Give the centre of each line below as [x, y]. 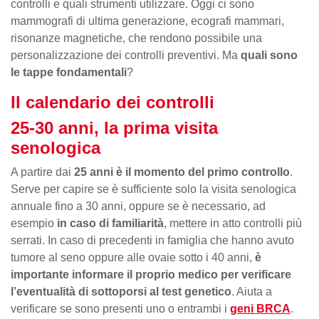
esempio [34, 223]
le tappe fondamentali [69, 72]
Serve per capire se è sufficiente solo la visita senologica [153, 189]
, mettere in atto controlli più [233, 223]
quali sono [269, 55]
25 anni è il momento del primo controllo [182, 172]
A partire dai [42, 172]
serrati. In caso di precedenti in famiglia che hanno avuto [152, 240]
